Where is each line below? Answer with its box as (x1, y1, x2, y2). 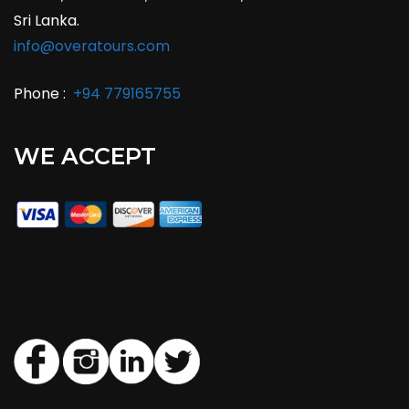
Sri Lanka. (14, 9, 79, 31)
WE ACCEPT (14, 142, 156, 170)
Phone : (14, 82, 73, 104)
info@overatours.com (14, 35, 170, 57)
